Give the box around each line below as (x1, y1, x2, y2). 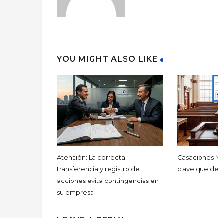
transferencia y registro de (57, 165, 140, 173)
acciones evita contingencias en (57, 177, 159, 185)
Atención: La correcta (57, 153, 125, 162)
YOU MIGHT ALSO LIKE (57, 54, 158, 64)
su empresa (57, 188, 94, 197)
